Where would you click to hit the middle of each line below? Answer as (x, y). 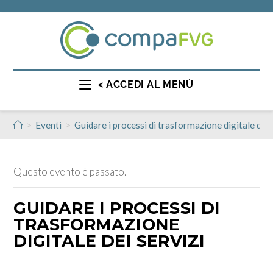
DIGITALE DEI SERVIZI (109, 241)
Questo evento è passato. (70, 172)
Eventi (49, 125)
